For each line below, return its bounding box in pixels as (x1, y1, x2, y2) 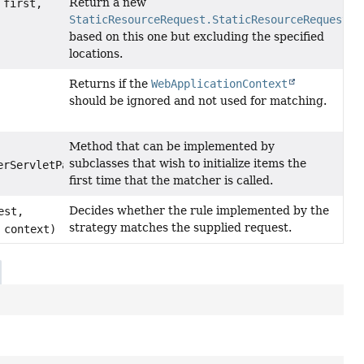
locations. (68, 47, 123, 61)
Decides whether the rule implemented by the (68, 204, 329, 218)
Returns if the (68, 77, 151, 91)
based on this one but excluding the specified (68, 30, 324, 44)
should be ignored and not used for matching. (68, 94, 327, 108)
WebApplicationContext (150, 77, 288, 91)
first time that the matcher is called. (68, 174, 273, 188)
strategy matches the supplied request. (68, 221, 292, 235)
